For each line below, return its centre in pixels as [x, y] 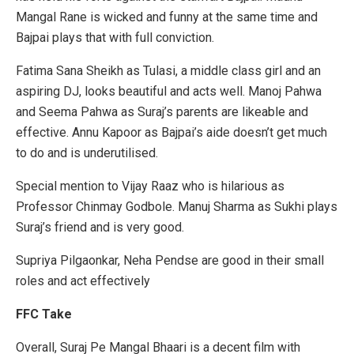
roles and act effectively [83, 281]
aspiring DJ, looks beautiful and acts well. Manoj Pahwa [169, 92]
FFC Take [44, 314]
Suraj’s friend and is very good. [100, 228]
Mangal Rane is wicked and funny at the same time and [167, 17]
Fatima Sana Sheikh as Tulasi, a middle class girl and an [168, 71]
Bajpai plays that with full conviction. [115, 38]
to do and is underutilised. [87, 153]
